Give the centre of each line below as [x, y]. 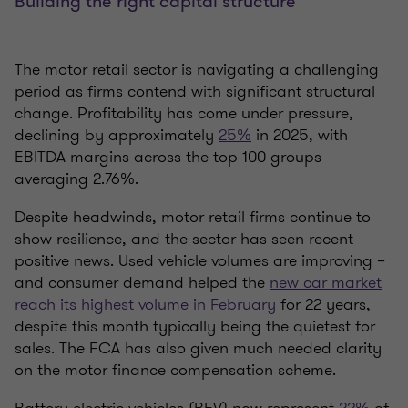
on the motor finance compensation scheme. [175, 370]
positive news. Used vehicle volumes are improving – [200, 261]
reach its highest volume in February [145, 305]
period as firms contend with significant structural [195, 92]
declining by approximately [117, 135]
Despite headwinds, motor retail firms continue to [193, 217]
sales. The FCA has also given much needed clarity [198, 348]
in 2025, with [300, 135]
